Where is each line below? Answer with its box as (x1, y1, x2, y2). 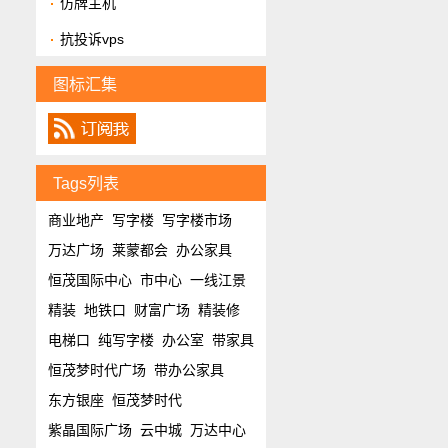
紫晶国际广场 (47, 422, 132, 438)
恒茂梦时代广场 (47, 362, 146, 378)
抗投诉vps (60, 31, 125, 47)
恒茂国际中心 (47, 272, 132, 288)
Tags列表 (53, 174, 120, 192)
